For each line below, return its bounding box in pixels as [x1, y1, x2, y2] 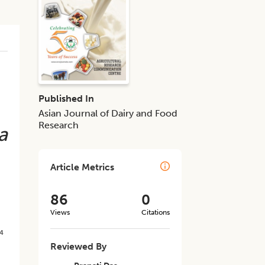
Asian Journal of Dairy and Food [38, 108, 178, 119]
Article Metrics [50, 161, 115, 173]
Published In [38, 93, 95, 104]
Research [38, 119, 79, 131]
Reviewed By [50, 241, 107, 252]
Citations [141, 208, 170, 216]
